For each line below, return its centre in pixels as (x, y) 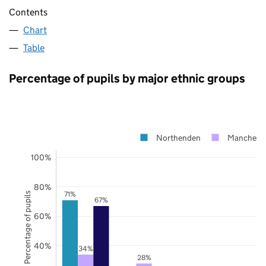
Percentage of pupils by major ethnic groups (127, 78)
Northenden (178, 137)
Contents (28, 12)
